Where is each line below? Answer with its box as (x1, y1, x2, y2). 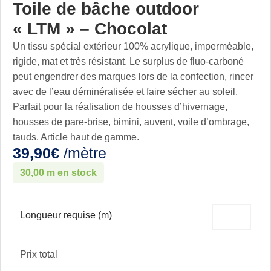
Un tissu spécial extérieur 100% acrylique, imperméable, (13, 41, 253, 51)
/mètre (59, 145, 106, 162)
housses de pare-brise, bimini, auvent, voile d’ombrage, (13, 116, 249, 127)
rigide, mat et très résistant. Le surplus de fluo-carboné (13, 56, 244, 67)
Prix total (20, 249, 57, 260)
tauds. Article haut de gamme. (13, 131, 139, 142)
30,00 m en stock (20, 167, 97, 178)
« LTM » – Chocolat (13, 19, 167, 38)
